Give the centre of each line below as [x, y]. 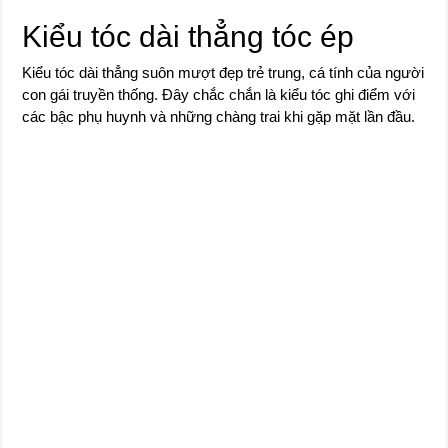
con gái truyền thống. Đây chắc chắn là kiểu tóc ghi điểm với [219, 94]
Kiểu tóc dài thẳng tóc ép [188, 36]
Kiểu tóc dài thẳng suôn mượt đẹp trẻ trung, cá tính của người [223, 72]
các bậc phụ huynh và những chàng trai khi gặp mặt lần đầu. [219, 116]
